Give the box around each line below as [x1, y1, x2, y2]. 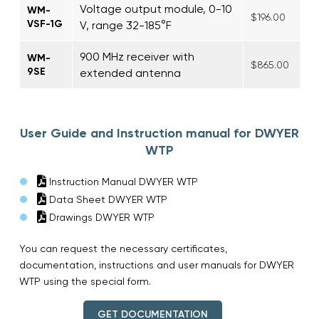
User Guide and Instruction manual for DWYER [20, 125, 299, 141]
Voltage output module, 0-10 [80, 1, 232, 16]
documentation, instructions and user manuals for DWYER [19, 258, 294, 271]
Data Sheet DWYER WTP [46, 193, 167, 205]
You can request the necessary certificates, [19, 242, 227, 254]
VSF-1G [27, 17, 63, 30]
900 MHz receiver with [80, 49, 194, 63]
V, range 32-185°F [80, 18, 172, 32]
